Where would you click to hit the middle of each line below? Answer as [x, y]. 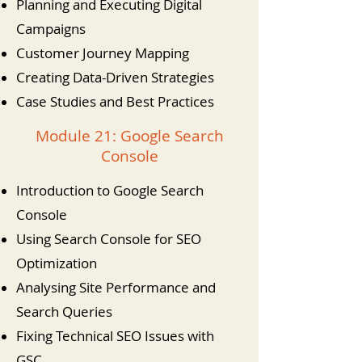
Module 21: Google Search [129, 136]
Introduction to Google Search [110, 190]
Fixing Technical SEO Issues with [115, 336]
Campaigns [51, 29]
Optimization [57, 263]
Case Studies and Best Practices [115, 101]
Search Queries [64, 311]
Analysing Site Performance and [116, 287]
